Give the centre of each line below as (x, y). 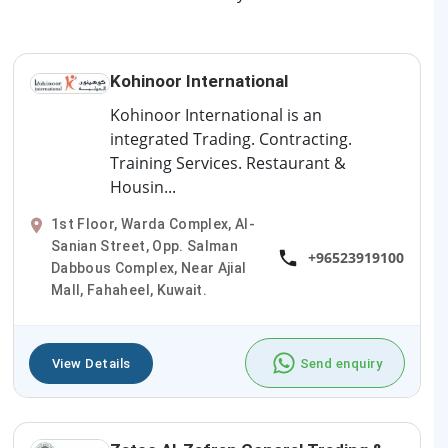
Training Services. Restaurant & (228, 163)
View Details (91, 363)
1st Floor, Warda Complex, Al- (153, 224)
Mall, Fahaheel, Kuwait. (129, 290)
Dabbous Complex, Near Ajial (149, 268)
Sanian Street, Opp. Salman (145, 246)
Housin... (143, 187)
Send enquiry (340, 363)
